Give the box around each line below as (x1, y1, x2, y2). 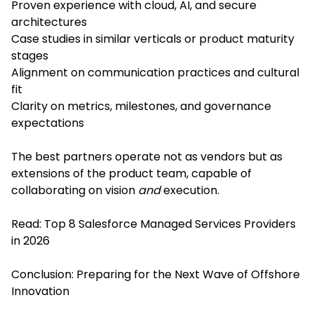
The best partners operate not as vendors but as (11, 148, 282, 165)
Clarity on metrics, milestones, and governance (11, 97, 271, 114)
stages (11, 47, 48, 64)
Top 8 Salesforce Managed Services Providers (44, 215, 296, 232)
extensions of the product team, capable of (11, 165, 252, 182)
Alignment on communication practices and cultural (11, 64, 299, 81)
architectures (11, 13, 87, 30)
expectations (11, 114, 84, 131)
